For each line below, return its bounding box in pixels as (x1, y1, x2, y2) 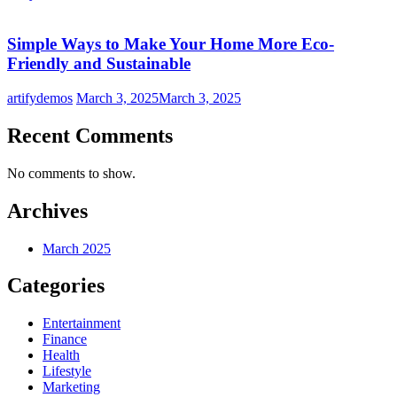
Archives (7, 198, 88, 222)
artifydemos (7, 90, 73, 105)
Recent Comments (7, 123, 173, 147)
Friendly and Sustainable (7, 54, 191, 74)
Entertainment (43, 315, 121, 331)
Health (43, 347, 80, 363)
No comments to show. (7, 165, 136, 181)
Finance (43, 331, 87, 347)
